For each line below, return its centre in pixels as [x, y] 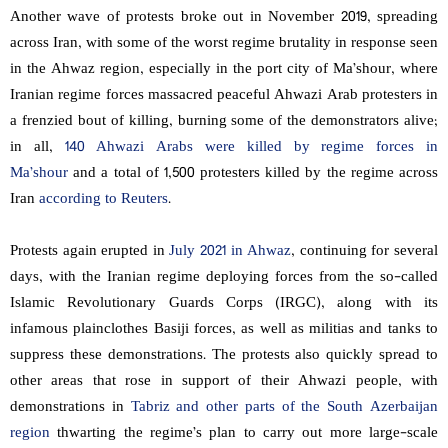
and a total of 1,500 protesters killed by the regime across [253, 174]
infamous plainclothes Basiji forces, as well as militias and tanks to [224, 330]
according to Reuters [103, 200]
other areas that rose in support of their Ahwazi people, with [224, 382]
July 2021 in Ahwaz [230, 252]
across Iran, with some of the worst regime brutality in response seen [224, 44]
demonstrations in [70, 408]
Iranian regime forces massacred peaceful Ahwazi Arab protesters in [224, 96]
